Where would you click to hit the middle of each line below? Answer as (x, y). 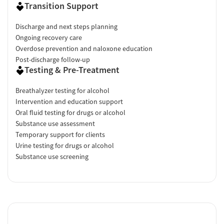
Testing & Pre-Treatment (72, 69)
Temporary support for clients (60, 134)
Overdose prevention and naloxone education (84, 48)
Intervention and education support (69, 101)
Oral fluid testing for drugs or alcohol (70, 112)
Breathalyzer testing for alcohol (62, 90)
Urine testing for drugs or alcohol (65, 145)
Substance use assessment (55, 123)
